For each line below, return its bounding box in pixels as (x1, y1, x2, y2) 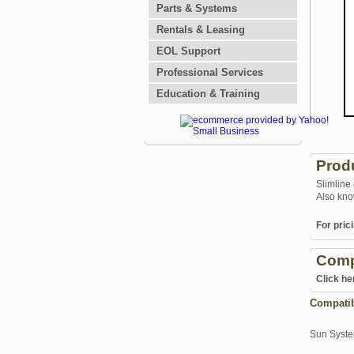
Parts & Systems (156, 2, 237, 14)
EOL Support (156, 45, 220, 57)
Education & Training (156, 88, 260, 100)
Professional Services (156, 66, 263, 78)
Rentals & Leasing (156, 24, 245, 36)
